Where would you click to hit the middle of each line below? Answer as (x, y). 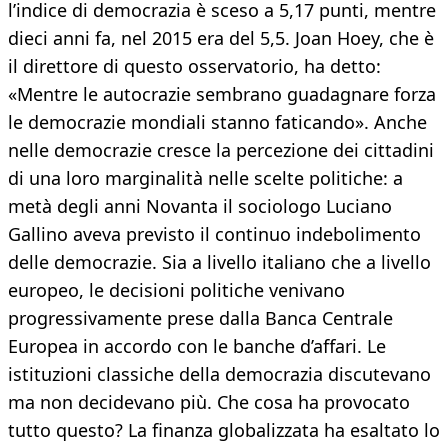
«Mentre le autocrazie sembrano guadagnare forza (222, 94)
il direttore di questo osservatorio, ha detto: (194, 66)
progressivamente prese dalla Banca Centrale (200, 318)
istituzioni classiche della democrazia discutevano (219, 374)
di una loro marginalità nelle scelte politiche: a (205, 178)
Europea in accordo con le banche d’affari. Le (197, 346)
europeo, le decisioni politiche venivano (176, 290)
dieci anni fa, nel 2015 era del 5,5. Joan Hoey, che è (221, 38)
